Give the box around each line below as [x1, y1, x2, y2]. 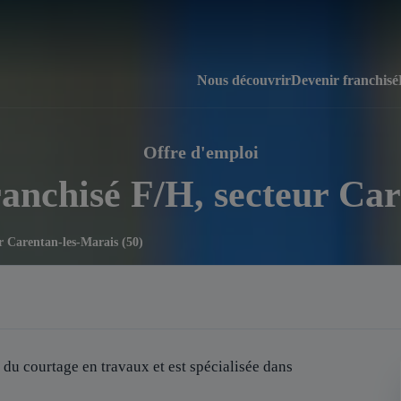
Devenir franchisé [291, 73, 398, 88]
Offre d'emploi [142, 142, 259, 162]
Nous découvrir [197, 73, 291, 88]
